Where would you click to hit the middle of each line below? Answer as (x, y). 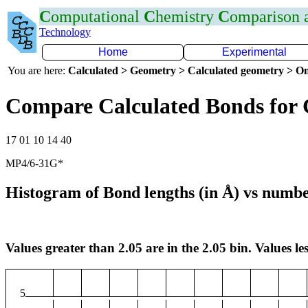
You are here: (38, 70)
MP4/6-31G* (34, 163)
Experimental (254, 52)
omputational (97, 16)
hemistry (187, 16)
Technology (65, 32)
